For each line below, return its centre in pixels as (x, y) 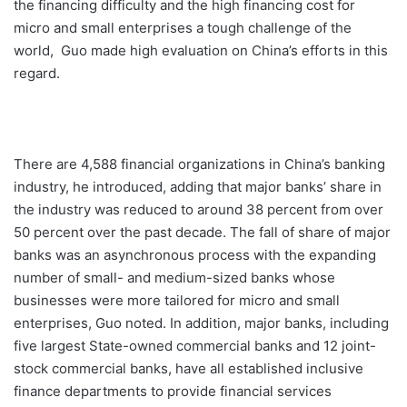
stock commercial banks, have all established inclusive (189, 369)
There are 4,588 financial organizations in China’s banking (199, 164)
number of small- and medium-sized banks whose (174, 278)
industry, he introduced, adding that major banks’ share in (198, 187)
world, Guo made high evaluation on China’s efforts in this (201, 51)
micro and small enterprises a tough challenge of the (183, 28)
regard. (37, 74)
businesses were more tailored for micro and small (177, 301)
